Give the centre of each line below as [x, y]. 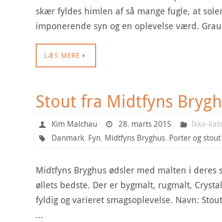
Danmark [68, 138]
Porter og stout [194, 138]
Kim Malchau [74, 124]
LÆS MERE [62, 55]
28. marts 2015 [145, 124]
